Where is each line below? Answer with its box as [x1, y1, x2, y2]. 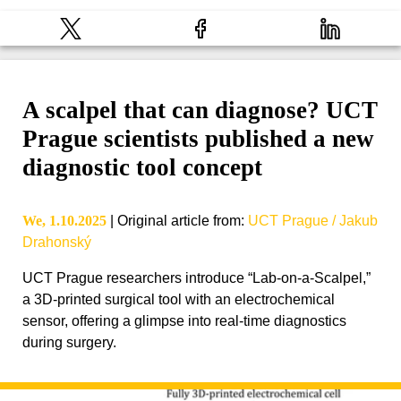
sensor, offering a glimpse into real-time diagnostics [22, 313, 346, 329]
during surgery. [22, 335, 116, 351]
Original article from [117, 213, 241, 229]
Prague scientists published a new [22, 125, 374, 153]
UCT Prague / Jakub [248, 213, 378, 229]
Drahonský [22, 235, 91, 251]
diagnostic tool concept [22, 154, 262, 182]
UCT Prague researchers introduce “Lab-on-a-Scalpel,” [22, 270, 371, 286]
